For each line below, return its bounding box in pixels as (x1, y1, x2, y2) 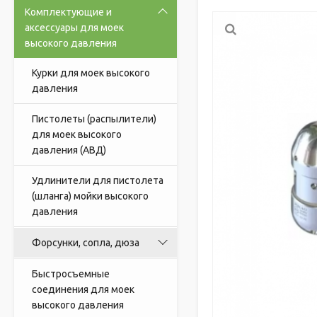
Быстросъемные (32, 268, 110, 279)
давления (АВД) (32, 144, 106, 156)
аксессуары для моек (25, 22, 124, 33)
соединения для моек (32, 284, 134, 295)
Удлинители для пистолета (32, 175, 163, 186)
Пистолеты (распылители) (32, 113, 156, 125)
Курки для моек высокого (32, 67, 150, 79)
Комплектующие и (25, 6, 112, 18)
